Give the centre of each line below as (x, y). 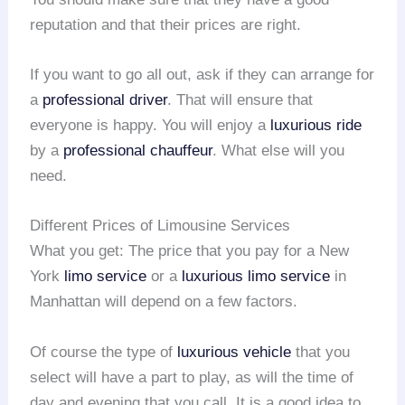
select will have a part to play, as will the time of (192, 377)
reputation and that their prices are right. (166, 25)
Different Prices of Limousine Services (160, 226)
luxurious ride (316, 126)
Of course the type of (104, 352)
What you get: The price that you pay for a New (190, 251)
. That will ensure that (240, 100)
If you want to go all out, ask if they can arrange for (202, 75)
